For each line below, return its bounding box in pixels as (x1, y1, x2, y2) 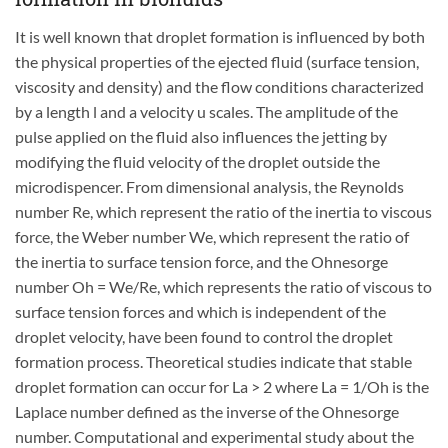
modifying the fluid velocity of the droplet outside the (15, 151, 380, 171)
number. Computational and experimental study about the (15, 426, 414, 446)
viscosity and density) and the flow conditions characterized (15, 76, 424, 96)
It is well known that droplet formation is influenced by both (15, 26, 425, 46)
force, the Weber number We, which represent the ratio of (15, 226, 409, 246)
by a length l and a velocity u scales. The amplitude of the (15, 101, 398, 121)
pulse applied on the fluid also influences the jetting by (15, 126, 387, 146)
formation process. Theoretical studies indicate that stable (15, 351, 412, 371)
